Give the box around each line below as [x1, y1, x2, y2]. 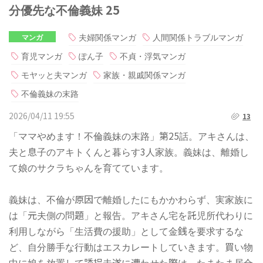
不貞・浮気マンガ [120, 49, 186, 62]
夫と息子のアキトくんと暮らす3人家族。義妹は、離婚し [9, 144, 249, 159]
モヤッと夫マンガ [21, 68, 87, 80]
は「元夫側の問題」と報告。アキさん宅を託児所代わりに [9, 207, 253, 222]
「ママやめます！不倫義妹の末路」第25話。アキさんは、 [9, 128, 254, 143]
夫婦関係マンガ [79, 31, 136, 43]
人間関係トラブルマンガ [153, 31, 243, 43]
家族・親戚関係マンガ [103, 68, 186, 80]
